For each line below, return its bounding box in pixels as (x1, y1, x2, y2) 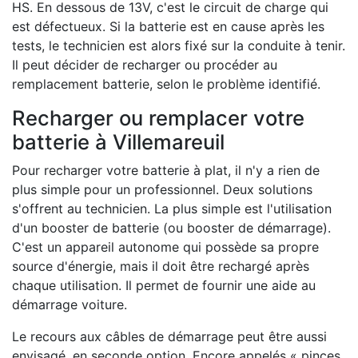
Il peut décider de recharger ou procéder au (12, 57, 277, 73)
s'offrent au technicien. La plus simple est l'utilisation (12, 201, 332, 217)
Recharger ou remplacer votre (12, 105, 304, 130)
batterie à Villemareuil (12, 129, 225, 154)
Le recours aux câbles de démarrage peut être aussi (12, 328, 327, 344)
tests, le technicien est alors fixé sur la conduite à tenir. (12, 38, 345, 54)
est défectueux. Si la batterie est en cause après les (12, 18, 324, 34)
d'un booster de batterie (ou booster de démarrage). (12, 220, 331, 236)
